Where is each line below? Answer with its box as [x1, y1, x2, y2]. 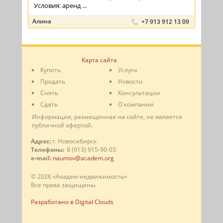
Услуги [118, 66, 137, 75]
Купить [40, 66, 61, 75]
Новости [118, 77, 143, 86]
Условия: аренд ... [34, 1, 87, 10]
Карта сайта [81, 56, 117, 65]
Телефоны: [31, 145, 64, 154]
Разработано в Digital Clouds [31, 198, 113, 207]
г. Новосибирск [51, 137, 97, 146]
